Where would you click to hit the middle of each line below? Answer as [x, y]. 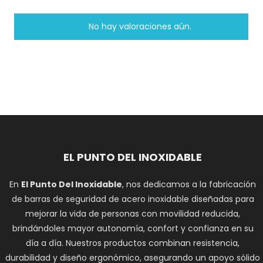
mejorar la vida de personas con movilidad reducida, [133, 214]
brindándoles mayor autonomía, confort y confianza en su [133, 228]
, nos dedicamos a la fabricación [189, 184]
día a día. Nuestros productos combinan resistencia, [133, 243]
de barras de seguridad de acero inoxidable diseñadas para [133, 199]
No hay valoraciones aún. [140, 26]
